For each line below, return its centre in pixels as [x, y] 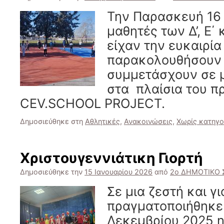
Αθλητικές [102, 121]
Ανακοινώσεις [148, 121]
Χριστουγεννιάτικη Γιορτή [111, 158]
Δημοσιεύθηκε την [51, 172]
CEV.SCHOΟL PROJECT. [92, 103]
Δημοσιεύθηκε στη [51, 121]
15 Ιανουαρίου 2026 [118, 172]
